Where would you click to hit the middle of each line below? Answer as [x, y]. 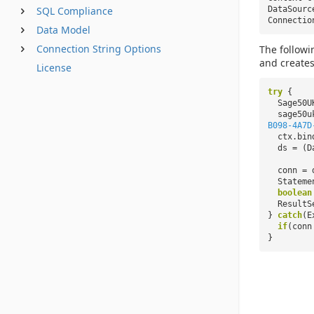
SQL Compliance [75, 11]
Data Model [63, 30]
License [54, 68]
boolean [295, 192]
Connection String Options [99, 49]
